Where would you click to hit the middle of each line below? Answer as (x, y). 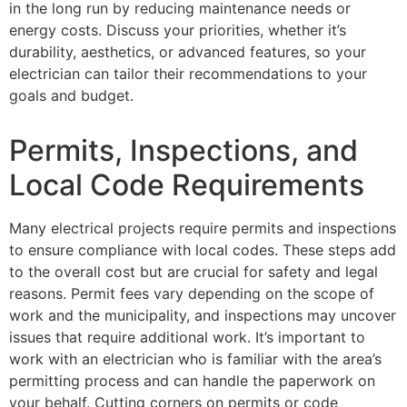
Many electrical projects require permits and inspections (203, 228)
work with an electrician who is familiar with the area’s (195, 359)
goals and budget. (71, 96)
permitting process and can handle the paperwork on (192, 381)
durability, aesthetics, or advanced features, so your (188, 52)
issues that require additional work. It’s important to (187, 338)
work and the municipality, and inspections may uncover (203, 316)
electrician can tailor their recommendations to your (188, 74)
